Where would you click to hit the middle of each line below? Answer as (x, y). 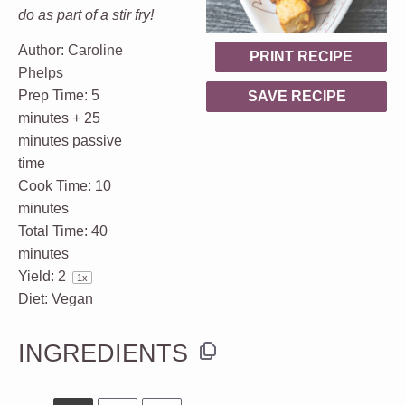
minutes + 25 (59, 118)
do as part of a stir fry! (88, 15)
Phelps (41, 73)
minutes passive (70, 141)
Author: (41, 50)
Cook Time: (55, 186)
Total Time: (53, 231)
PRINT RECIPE (301, 57)
